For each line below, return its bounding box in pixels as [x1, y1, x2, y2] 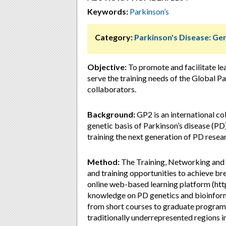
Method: [87, 157, 120, 166]
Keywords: [87, 7, 128, 16]
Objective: [87, 62, 127, 72]
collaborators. [87, 84, 136, 94]
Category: [95, 32, 133, 42]
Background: [87, 109, 135, 119]
